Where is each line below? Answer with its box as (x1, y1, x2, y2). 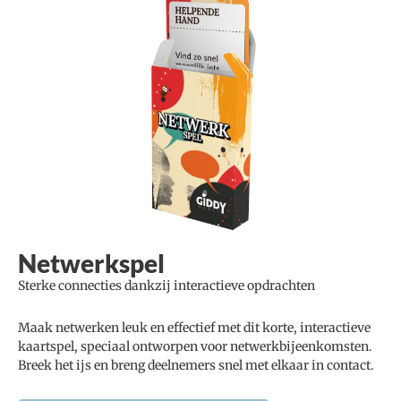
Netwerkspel (18, 248, 165, 279)
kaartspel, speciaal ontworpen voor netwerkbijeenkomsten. (18, 338, 372, 355)
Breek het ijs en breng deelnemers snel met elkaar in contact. (18, 357, 374, 374)
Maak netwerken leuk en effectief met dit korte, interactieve (18, 320, 371, 337)
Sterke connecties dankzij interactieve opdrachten (18, 277, 315, 294)
